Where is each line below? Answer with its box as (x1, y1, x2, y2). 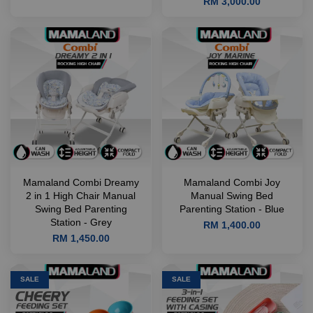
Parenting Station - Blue (180, 203, 285, 215)
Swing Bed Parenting (34, 203, 127, 215)
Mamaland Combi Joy (184, 177, 281, 189)
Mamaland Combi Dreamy (22, 177, 139, 189)
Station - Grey (50, 217, 112, 228)
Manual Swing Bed (191, 190, 274, 202)
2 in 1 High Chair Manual (26, 190, 136, 202)
